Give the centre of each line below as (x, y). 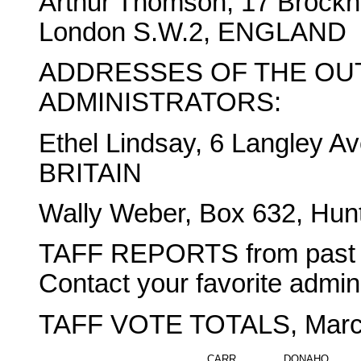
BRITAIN (90, 173)
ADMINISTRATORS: (160, 103)
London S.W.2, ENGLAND (193, 32)
